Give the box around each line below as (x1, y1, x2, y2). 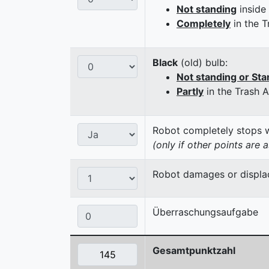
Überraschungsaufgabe (153, 205, 258, 218)
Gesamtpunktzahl (153, 244, 235, 256)
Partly (177, 85, 204, 97)
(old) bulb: (178, 56, 228, 68)
